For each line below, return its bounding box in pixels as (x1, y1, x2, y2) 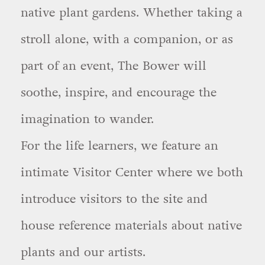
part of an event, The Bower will (21, 57, 206, 75)
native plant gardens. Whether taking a (21, 4, 243, 21)
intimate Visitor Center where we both (21, 163, 243, 181)
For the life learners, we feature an (21, 137, 218, 154)
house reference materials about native (21, 216, 242, 234)
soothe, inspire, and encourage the (21, 83, 216, 101)
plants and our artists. (21, 243, 146, 261)
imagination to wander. (21, 110, 154, 128)
